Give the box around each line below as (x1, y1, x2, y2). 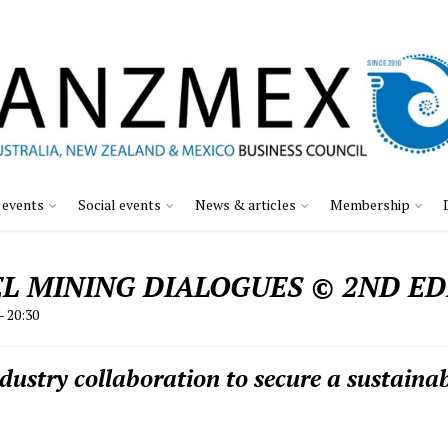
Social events (78, 195, 161, 215)
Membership (330, 195, 410, 215)
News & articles (195, 195, 296, 215)
